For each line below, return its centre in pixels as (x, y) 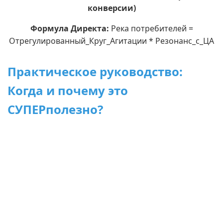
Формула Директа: (69, 28)
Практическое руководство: (95, 71)
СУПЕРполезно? (55, 109)
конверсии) (111, 8)
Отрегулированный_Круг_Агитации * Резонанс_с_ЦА (111, 41)
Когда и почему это (68, 90)
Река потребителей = (151, 28)
